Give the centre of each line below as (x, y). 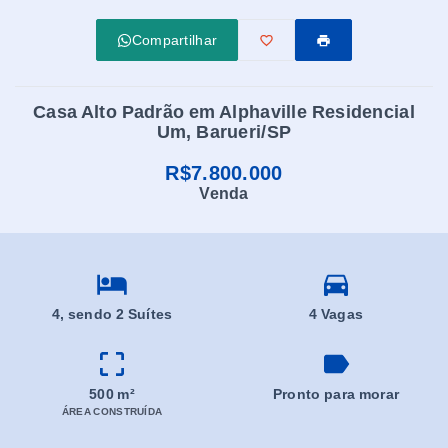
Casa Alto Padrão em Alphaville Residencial (224, 112)
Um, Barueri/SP (224, 132)
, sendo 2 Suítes (116, 314)
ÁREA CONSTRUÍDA (112, 411)
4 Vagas (336, 314)
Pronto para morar (336, 394)
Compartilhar (174, 40)
